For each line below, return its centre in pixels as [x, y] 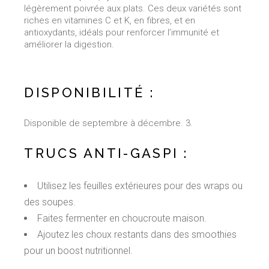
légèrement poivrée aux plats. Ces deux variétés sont [133, 9]
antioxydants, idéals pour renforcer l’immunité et [122, 33]
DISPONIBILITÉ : [89, 93]
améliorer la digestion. [69, 45]
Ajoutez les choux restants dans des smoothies [137, 235]
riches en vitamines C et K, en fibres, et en [110, 21]
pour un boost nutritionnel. [79, 251]
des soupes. [50, 202]
